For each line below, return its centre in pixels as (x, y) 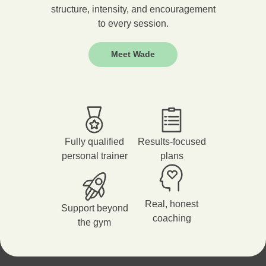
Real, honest (172, 204)
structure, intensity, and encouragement (133, 9)
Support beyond (94, 208)
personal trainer (94, 156)
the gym (94, 223)
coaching (172, 218)
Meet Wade (133, 54)
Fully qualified (94, 142)
